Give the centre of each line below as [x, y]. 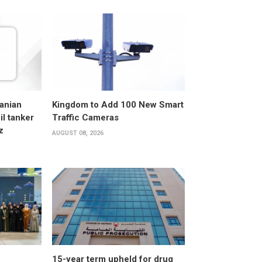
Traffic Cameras [85, 117]
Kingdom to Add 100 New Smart [118, 104]
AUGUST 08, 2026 [77, 133]
